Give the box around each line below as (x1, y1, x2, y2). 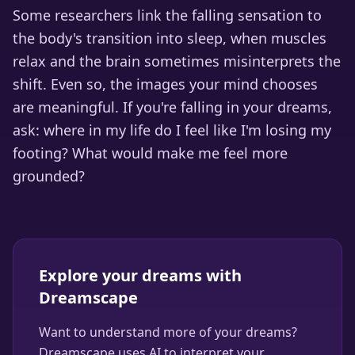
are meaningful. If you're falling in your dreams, (13, 97, 332, 116)
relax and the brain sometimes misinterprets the (13, 52, 341, 71)
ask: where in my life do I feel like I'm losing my (13, 120, 331, 139)
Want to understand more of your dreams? (39, 323, 297, 341)
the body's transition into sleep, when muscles (13, 29, 326, 48)
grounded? (13, 166, 85, 185)
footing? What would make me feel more (13, 143, 288, 162)
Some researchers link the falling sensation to (13, 6, 322, 25)
